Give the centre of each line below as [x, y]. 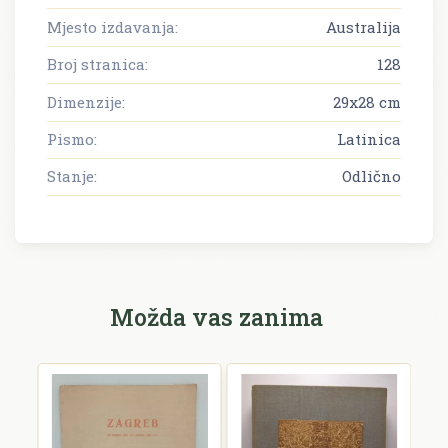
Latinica [369, 138]
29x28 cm [367, 101]
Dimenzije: [86, 101]
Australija [363, 26]
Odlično [371, 176]
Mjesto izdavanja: [112, 26]
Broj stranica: [97, 64]
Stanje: [72, 176]
